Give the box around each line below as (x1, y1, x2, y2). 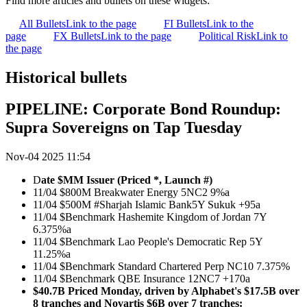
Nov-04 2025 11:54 (5, 151, 90, 163)
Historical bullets (5, 68, 127, 86)
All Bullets (19, 17, 66, 29)
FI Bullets (164, 17, 206, 29)
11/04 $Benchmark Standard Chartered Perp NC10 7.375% (33, 260, 290, 273)
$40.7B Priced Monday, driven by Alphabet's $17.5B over (33, 285, 299, 297)
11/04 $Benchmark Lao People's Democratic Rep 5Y (33, 236, 262, 248)
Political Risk (199, 29, 256, 42)
